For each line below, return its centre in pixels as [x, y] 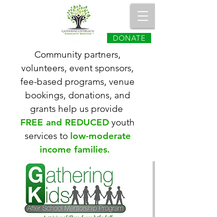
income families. [76, 149]
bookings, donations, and [77, 95]
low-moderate [100, 136]
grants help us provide [77, 109]
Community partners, [77, 54]
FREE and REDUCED [65, 122]
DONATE [129, 38]
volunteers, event [58, 68]
